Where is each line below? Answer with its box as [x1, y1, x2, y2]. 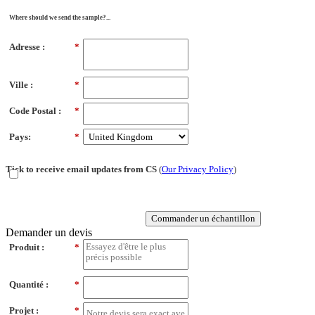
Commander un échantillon [151, 213, 255, 224]
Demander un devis [6, 226, 92, 239]
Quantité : [9, 279, 49, 290]
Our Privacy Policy [162, 164, 233, 175]
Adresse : [9, 41, 45, 53]
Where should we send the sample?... [9, 14, 110, 22]
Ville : [9, 79, 33, 90]
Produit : [9, 242, 44, 253]
